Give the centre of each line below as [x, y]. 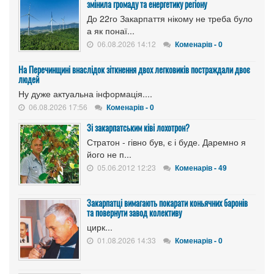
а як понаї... [111, 30]
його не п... [109, 154]
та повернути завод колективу [134, 212]
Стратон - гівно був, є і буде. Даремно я [166, 142]
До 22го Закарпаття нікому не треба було [170, 18]
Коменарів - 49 [201, 167]
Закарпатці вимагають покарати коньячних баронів [167, 202]
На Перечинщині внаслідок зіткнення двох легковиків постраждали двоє [134, 69]
